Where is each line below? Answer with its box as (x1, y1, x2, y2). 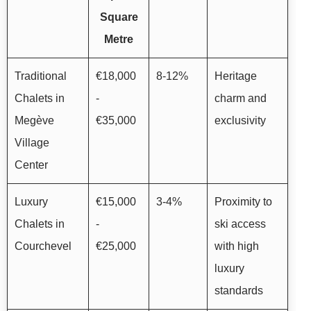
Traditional (15, 69, 67, 82)
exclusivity (215, 114, 266, 126)
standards (215, 284, 263, 296)
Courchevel (15, 239, 72, 252)
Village (15, 136, 49, 149)
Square (99, 10, 138, 23)
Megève (15, 114, 54, 126)
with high (215, 239, 259, 252)
